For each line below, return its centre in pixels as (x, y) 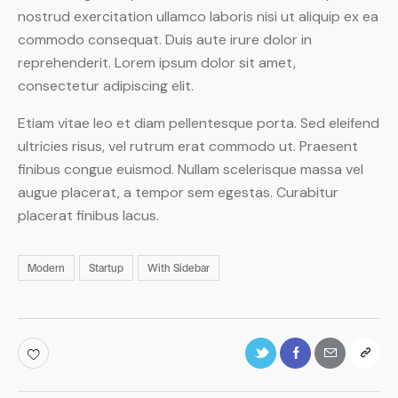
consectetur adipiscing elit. (106, 85)
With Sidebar (179, 268)
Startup (107, 268)
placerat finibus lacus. (88, 215)
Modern (46, 268)
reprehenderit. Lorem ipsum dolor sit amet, (157, 62)
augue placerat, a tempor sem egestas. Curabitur (178, 192)
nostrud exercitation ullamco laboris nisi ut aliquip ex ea (198, 16)
